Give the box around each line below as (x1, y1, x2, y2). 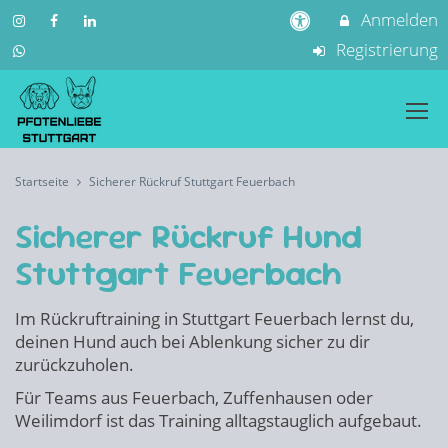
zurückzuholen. (15, 353, 134, 376)
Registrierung (332, 38, 438, 61)
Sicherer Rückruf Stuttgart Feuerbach (89, 173, 295, 190)
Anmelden (357, 8, 438, 31)
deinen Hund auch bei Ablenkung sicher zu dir (15, 330, 370, 353)
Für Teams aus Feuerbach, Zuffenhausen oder (15, 386, 373, 409)
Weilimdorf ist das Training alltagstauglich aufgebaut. (15, 409, 422, 432)
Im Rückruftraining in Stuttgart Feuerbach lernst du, (15, 307, 414, 330)
